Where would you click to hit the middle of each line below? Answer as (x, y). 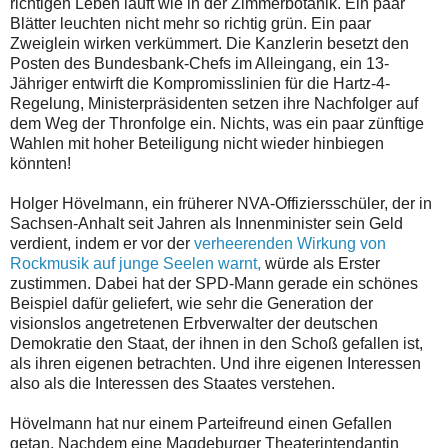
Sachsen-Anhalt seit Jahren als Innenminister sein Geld (206, 224)
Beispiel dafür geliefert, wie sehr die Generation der (191, 304)
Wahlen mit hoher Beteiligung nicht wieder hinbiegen (197, 144)
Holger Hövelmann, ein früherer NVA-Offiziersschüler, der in (221, 204)
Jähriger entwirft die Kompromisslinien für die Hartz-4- (200, 84)
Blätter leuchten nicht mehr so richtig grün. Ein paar (190, 24)
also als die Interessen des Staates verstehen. (172, 384)
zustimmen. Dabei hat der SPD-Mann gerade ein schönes (214, 284)
